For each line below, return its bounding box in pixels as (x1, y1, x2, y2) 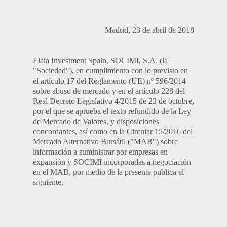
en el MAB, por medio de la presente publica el (33, 168, 184, 176)
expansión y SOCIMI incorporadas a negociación (33, 158, 191, 166)
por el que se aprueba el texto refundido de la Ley (33, 107, 191, 116)
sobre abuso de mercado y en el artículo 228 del (33, 87, 185, 95)
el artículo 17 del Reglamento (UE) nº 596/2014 (33, 77, 186, 85)
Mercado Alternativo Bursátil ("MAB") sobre (33, 137, 178, 146)
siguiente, (33, 178, 63, 186)
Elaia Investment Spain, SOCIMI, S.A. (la (33, 56, 168, 65)
